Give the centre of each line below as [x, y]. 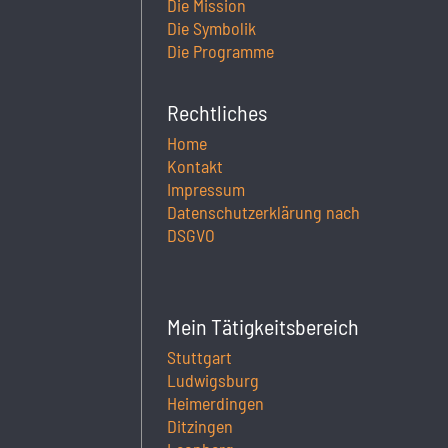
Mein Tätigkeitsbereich [263, 325]
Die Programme [221, 50]
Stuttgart [200, 356]
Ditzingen [200, 425]
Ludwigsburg [213, 379]
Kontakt [195, 165]
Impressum [206, 188]
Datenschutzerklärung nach [264, 211]
